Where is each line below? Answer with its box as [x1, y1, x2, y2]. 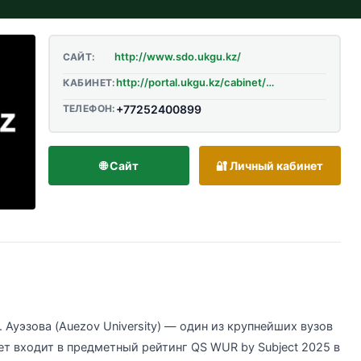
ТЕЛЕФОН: [62, 102, 116, 114]
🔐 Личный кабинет [216, 158, 324, 172]
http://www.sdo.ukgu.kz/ [114, 50, 241, 63]
